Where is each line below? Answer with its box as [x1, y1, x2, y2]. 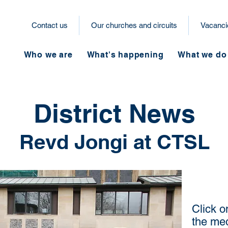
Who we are [23, 50, 73, 60]
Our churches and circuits [91, 21, 177, 30]
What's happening [87, 50, 164, 60]
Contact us [31, 21, 68, 30]
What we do [178, 50, 227, 60]
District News [33, 98, 195, 128]
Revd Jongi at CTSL [19, 130, 210, 154]
